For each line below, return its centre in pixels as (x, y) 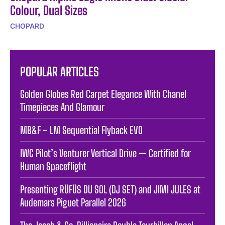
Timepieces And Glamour (62, 107)
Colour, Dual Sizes (49, 10)
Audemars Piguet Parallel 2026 (73, 202)
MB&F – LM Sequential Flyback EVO (81, 130)
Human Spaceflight (53, 166)
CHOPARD (27, 26)
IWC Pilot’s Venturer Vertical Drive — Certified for (105, 153)
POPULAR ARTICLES (60, 71)
